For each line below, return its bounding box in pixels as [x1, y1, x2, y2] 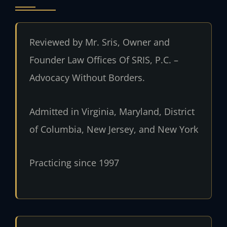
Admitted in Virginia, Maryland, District [29, 105, 195, 118]
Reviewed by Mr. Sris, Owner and [29, 36, 170, 49]
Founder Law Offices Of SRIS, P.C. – [29, 54, 178, 66]
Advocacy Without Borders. [29, 71, 145, 84]
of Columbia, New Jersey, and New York [29, 123, 198, 135]
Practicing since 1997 [29, 157, 119, 169]
